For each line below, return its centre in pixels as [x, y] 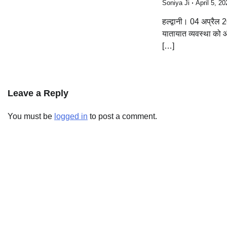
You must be [31, 116]
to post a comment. [122, 116]
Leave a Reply [38, 93]
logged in [71, 116]
